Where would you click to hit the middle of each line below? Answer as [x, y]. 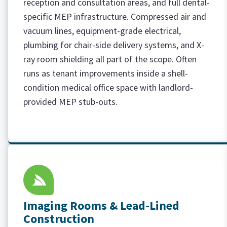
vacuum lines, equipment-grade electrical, [102, 31]
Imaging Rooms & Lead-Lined [101, 205]
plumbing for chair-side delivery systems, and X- [114, 45]
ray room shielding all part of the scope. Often [110, 59]
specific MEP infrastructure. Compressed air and [115, 16]
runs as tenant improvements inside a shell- [106, 73]
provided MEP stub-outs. [70, 102]
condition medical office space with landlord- [108, 87]
